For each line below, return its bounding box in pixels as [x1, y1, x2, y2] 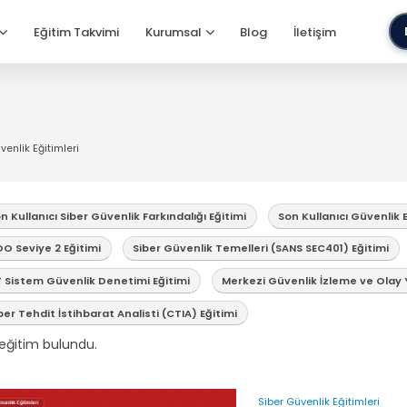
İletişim [293, 23, 337, 41]
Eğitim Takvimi [33, 23, 119, 41]
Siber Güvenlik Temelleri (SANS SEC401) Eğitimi [133, 241, 390, 256]
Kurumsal [144, 23, 202, 41]
